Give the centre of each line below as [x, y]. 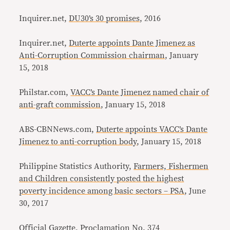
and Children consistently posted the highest [102, 179]
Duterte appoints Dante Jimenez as [132, 43]
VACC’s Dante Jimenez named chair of [140, 92]
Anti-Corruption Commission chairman [92, 55]
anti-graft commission [60, 105]
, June [195, 191]
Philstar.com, [45, 92]
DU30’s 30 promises [104, 18]
